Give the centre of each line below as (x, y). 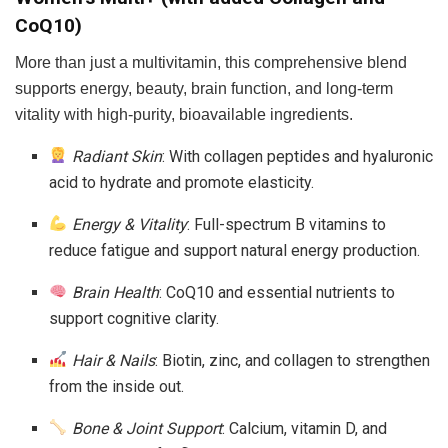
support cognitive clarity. (134, 318)
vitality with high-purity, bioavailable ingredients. (184, 114)
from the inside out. (117, 386)
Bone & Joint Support (146, 428)
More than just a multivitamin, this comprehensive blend (211, 62)
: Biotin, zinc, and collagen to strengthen (292, 360)
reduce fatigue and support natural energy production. (235, 250)
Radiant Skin (116, 156)
